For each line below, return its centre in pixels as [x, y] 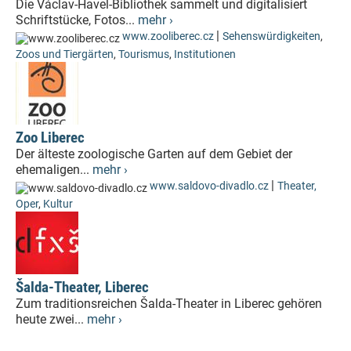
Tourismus [144, 54]
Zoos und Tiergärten [65, 54]
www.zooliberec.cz [168, 36]
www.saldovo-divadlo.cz [209, 186]
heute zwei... [51, 319]
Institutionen [205, 54]
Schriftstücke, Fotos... [77, 20]
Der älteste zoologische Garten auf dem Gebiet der [154, 154]
